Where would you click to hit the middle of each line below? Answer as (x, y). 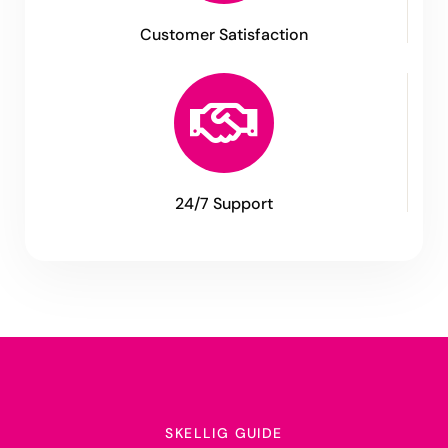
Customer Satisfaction (224, 35)
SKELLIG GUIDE (224, 433)
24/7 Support (224, 204)
